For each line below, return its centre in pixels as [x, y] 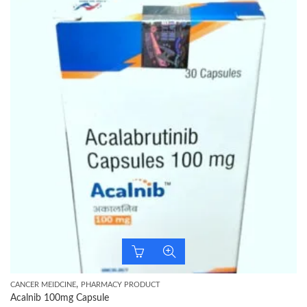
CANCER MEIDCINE [43, 285]
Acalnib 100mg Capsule [60, 298]
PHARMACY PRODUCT [121, 285]
